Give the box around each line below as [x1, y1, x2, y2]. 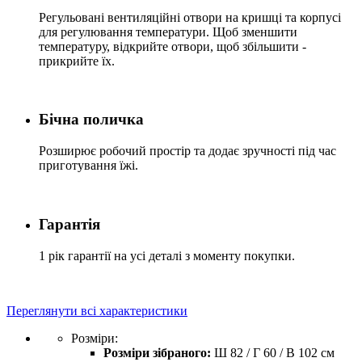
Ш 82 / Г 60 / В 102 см [211, 345, 335, 360]
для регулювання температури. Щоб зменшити [39, 24, 297, 39]
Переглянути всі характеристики [6, 303, 187, 318]
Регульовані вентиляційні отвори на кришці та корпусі [39, 10, 341, 24]
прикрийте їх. [39, 53, 115, 68]
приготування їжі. [39, 158, 138, 173]
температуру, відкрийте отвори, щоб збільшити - [39, 39, 306, 53]
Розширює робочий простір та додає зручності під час [39, 144, 336, 158]
